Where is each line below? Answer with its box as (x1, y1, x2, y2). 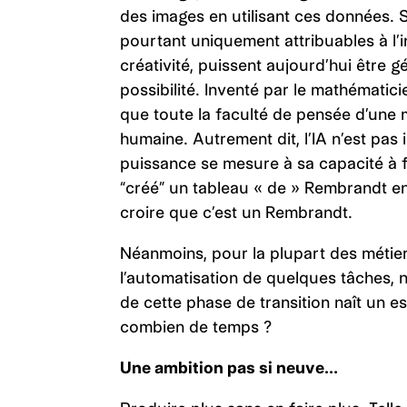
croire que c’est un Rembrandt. (120, 203, 357, 222)
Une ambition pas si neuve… (120, 358, 341, 377)
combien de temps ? (120, 317, 276, 336)
